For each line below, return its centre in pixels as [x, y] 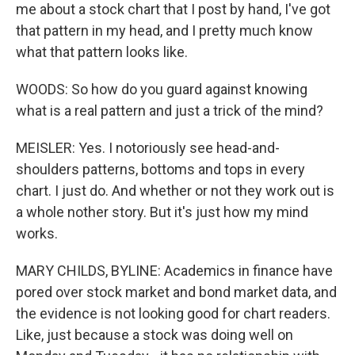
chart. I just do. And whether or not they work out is [175, 191]
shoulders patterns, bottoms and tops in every [160, 169]
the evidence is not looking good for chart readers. [173, 313]
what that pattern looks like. [102, 52]
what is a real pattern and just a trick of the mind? [170, 111]
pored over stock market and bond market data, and [176, 292]
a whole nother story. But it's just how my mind [162, 212]
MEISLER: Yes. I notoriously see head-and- [148, 148]
